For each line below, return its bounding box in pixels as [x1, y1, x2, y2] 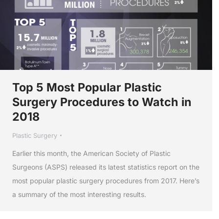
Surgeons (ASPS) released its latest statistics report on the [12, 162, 199, 171]
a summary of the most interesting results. [12, 190, 146, 198]
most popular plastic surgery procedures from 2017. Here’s [12, 176, 199, 185]
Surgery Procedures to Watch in [12, 94, 192, 109]
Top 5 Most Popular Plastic [12, 80, 162, 94]
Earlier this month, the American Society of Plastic [12, 149, 171, 157]
